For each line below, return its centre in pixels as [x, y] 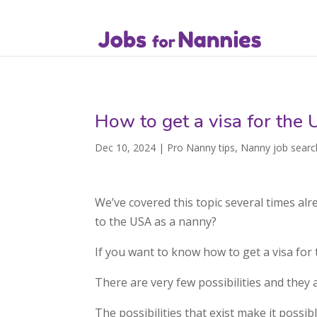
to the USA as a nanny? [156, 221]
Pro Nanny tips [201, 148]
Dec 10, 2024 [126, 148]
